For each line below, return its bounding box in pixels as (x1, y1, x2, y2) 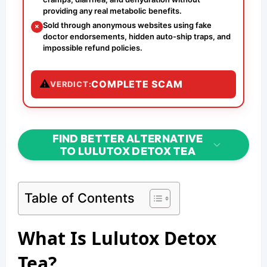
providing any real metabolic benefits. (43, 5, 182, 15)
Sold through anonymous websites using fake (43, 20, 212, 30)
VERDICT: (50, 79, 92, 89)
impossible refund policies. (43, 42, 142, 52)
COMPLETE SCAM (91, 77, 183, 90)
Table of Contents (24, 190, 135, 206)
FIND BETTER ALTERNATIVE (52, 131, 203, 145)
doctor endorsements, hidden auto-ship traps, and (43, 31, 231, 41)
